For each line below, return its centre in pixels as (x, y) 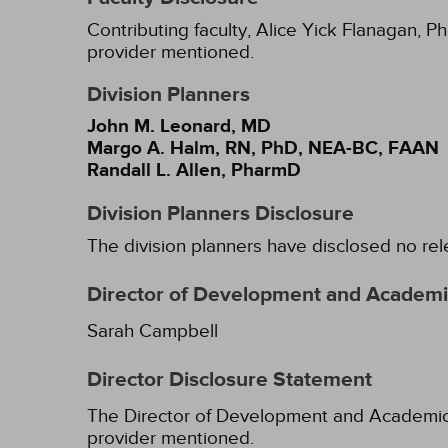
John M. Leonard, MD (179, 126)
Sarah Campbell (152, 331)
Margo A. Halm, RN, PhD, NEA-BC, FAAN (263, 148)
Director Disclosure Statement (229, 380)
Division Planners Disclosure (220, 214)
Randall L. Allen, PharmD (194, 170)
